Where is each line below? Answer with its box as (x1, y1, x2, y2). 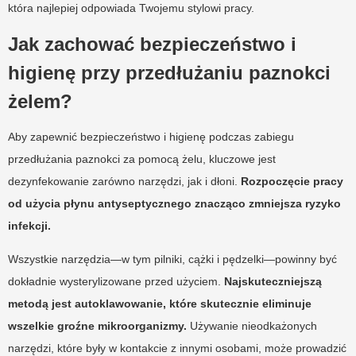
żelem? (8, 90, 72, 112)
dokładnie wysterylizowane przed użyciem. (8, 274, 224, 288)
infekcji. (8, 219, 51, 232)
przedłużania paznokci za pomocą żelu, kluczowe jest (8, 152, 276, 165)
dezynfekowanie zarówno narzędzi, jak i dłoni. (8, 174, 241, 188)
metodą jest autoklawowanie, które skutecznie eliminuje (8, 296, 311, 310)
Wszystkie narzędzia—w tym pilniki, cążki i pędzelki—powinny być (8, 252, 337, 265)
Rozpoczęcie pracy (241, 174, 343, 188)
